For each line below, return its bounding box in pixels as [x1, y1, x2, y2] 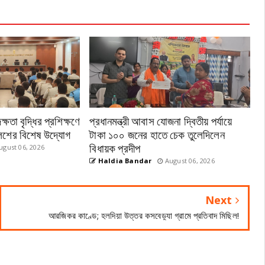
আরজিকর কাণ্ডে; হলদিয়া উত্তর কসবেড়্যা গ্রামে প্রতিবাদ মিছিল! [48, 209, 239, 221]
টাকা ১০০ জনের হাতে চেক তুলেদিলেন [89, 125, 225, 142]
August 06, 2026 [163, 156, 215, 165]
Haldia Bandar [96, 156, 152, 165]
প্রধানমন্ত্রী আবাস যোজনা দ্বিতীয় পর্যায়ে [89, 112, 232, 128]
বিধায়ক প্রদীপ [89, 139, 141, 156]
